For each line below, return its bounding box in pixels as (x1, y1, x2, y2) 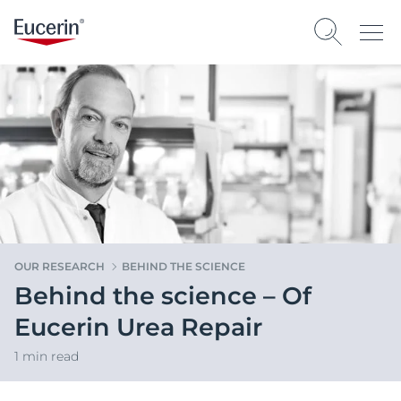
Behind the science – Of (14, 281, 311, 311)
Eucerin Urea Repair (14, 312, 262, 342)
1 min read (14, 348, 79, 364)
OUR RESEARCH (14, 260, 105, 273)
